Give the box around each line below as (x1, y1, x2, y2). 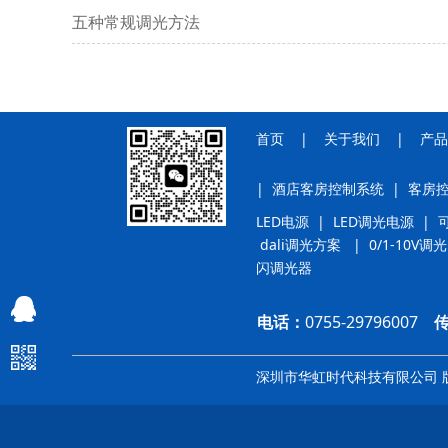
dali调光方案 (260, 234, 341, 254)
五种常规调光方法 (72, 10, 200, 33)
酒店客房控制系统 (272, 178, 384, 198)
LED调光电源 (333, 211, 414, 231)
